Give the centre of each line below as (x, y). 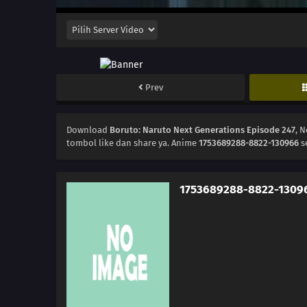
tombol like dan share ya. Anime (133, 143)
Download (88, 130)
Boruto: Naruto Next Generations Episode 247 (203, 130)
